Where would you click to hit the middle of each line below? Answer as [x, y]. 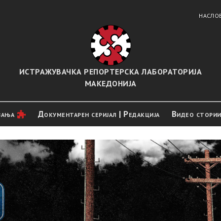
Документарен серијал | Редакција [99, 114]
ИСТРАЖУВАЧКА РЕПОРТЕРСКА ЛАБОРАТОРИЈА [110, 72]
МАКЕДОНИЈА [110, 83]
